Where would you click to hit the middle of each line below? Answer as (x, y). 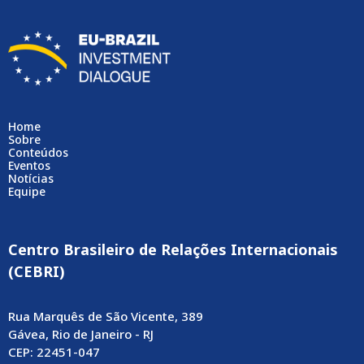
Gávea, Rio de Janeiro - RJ (81, 334)
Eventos (29, 165)
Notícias (31, 178)
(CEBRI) (37, 271)
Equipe (27, 191)
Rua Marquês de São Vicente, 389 (106, 316)
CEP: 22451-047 (54, 352)
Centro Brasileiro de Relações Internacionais (173, 249)
